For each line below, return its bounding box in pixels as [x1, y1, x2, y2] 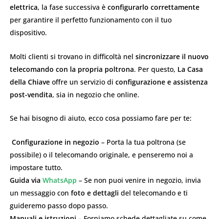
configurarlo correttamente [108, 2, 199, 12]
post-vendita [10, 89, 52, 99]
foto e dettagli [71, 188, 119, 197]
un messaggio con [10, 188, 71, 197]
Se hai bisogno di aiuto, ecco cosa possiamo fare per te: [10, 113, 192, 123]
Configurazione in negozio [12, 137, 99, 147]
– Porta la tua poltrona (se [99, 137, 186, 147]
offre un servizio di [50, 77, 115, 87]
